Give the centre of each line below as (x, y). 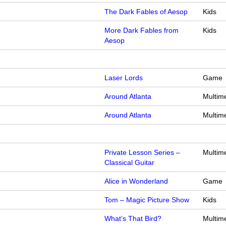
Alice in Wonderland (136, 181)
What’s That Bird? (133, 219)
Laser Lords (124, 78)
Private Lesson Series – (143, 153)
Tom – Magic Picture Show (147, 200)
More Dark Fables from (142, 31)
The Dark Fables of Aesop (146, 12)
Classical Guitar (130, 163)
